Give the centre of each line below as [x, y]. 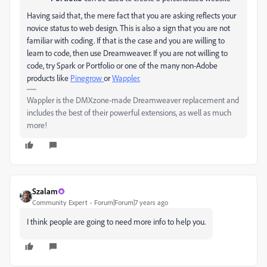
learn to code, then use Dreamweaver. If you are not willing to [127, 53]
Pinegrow [87, 78]
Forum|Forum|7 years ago [131, 202]
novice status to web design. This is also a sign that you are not [128, 28]
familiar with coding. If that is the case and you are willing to [126, 40]
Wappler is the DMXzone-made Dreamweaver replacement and [133, 100]
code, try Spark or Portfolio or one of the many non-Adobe [122, 65]
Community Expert [60, 202]
